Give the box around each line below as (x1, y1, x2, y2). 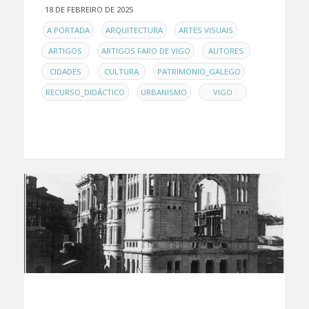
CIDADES (49, 66, 81, 77)
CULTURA (103, 66, 139, 77)
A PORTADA (46, 24, 90, 35)
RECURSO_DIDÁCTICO (45, 86, 125, 97)
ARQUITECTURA (105, 24, 163, 35)
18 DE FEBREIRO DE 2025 (44, 3, 133, 14)
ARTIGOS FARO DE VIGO (101, 45, 190, 56)
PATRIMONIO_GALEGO (157, 66, 241, 77)
